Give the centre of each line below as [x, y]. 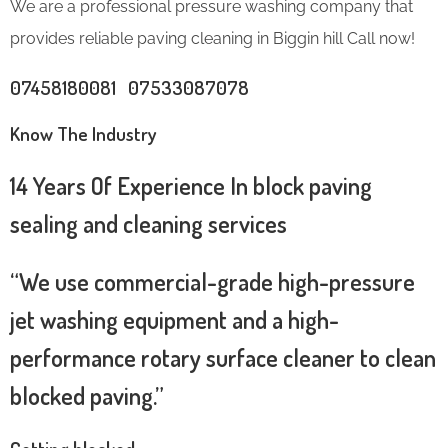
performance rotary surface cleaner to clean [223, 357]
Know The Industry [83, 133]
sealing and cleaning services [148, 223]
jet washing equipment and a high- [174, 319]
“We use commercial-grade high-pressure [212, 281]
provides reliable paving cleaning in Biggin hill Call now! [212, 38]
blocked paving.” [87, 395]
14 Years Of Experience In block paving [191, 185]
